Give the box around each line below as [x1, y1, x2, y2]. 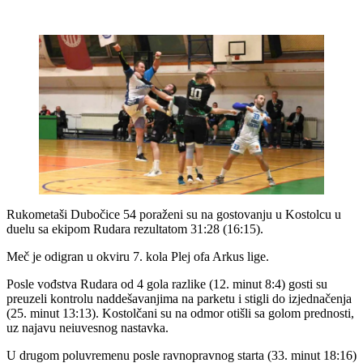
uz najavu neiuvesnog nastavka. [6, 321, 169, 335]
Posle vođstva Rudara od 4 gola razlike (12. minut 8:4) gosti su [6, 277, 327, 292]
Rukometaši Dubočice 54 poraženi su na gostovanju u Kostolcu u [6, 207, 341, 222]
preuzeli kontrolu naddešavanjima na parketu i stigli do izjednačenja [6, 292, 352, 306]
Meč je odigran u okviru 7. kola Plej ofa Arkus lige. [6, 250, 269, 264]
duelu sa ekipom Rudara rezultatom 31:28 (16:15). [6, 222, 263, 237]
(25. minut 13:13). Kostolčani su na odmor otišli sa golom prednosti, [6, 306, 354, 321]
